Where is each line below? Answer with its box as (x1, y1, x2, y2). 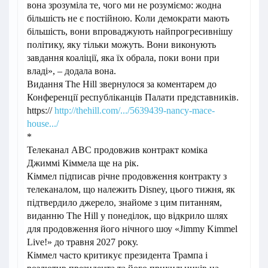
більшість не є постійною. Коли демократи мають (27, 13, 229, 24)
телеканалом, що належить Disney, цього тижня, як (27, 184, 235, 195)
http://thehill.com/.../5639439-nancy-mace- (54, 105, 215, 116)
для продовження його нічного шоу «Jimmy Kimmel (27, 224, 237, 234)
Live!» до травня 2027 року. (27, 237, 138, 248)
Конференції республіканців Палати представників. (27, 92, 239, 103)
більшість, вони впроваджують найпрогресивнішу (27, 26, 233, 37)
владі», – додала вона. (27, 66, 116, 77)
